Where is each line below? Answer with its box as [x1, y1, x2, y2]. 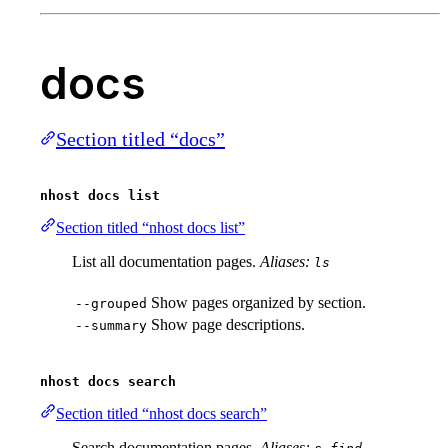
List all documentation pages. [72, 253, 260, 271]
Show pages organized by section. [151, 294, 366, 312]
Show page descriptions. [151, 316, 305, 334]
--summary [75, 318, 147, 334]
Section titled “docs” [56, 128, 225, 151]
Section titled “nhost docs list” [56, 219, 245, 237]
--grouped [75, 296, 147, 312]
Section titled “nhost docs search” [56, 405, 267, 423]
